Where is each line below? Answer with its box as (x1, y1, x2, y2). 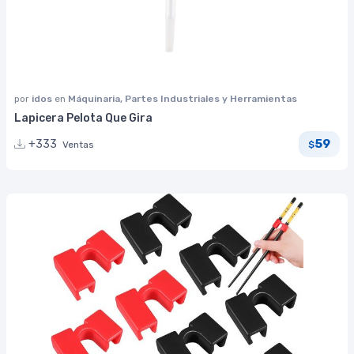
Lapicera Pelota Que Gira (14, 111, 153, 125)
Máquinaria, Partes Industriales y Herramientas (68, 92, 297, 104)
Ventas (62, 138, 94, 150)
